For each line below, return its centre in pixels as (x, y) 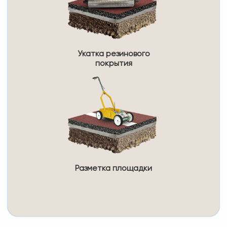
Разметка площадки (113, 168)
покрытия (113, 64)
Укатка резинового (113, 54)
